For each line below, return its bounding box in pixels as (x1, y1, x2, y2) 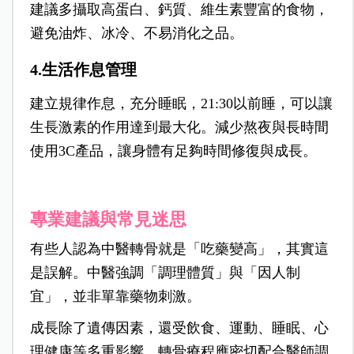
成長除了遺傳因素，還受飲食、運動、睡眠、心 (29, 320, 329, 337)
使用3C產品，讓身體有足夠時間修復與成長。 (29, 143, 317, 160)
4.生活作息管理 (29, 61, 137, 79)
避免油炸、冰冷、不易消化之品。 (29, 25, 243, 42)
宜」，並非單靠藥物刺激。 (29, 288, 201, 305)
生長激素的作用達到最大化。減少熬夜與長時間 (29, 119, 329, 136)
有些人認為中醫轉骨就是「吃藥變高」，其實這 (29, 241, 329, 258)
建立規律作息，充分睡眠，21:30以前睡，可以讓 (29, 96, 333, 112)
